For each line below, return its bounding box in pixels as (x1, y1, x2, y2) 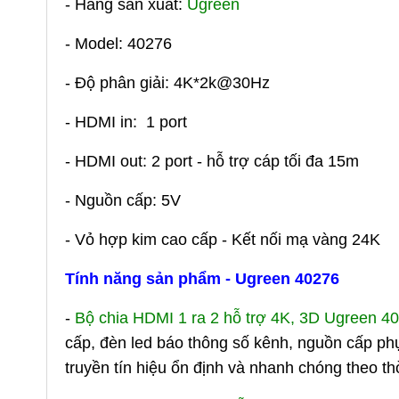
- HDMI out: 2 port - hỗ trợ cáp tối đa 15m (65, 151, 359, 170)
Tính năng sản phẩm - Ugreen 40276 (65, 269, 339, 288)
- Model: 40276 (65, 34, 172, 53)
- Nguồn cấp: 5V (65, 191, 181, 209)
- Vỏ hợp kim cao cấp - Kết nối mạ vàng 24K (65, 230, 380, 248)
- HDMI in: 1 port (65, 112, 187, 131)
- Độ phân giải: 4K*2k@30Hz (65, 73, 270, 92)
